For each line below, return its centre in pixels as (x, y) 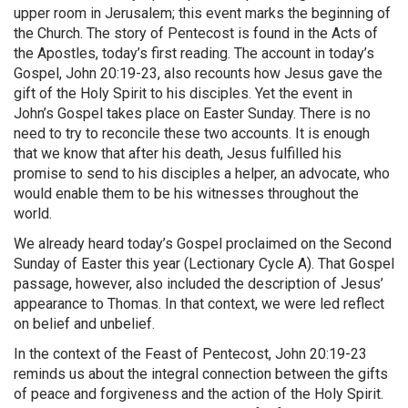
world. (33, 214)
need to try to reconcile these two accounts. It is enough (192, 134)
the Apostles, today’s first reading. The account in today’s (194, 54)
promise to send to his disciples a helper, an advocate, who (202, 174)
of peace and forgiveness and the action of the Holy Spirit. (199, 394)
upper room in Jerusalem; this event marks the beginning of (202, 14)
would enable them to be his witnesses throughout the (186, 194)
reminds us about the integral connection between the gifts (201, 374)
